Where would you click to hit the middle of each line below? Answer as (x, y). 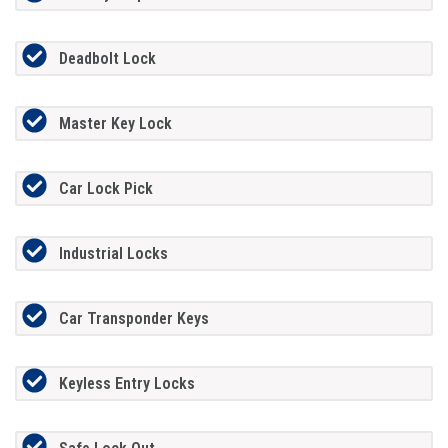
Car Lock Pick (105, 188)
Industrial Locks (113, 253)
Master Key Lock (115, 123)
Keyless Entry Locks (126, 383)
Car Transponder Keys (133, 318)
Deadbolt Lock (107, 58)
